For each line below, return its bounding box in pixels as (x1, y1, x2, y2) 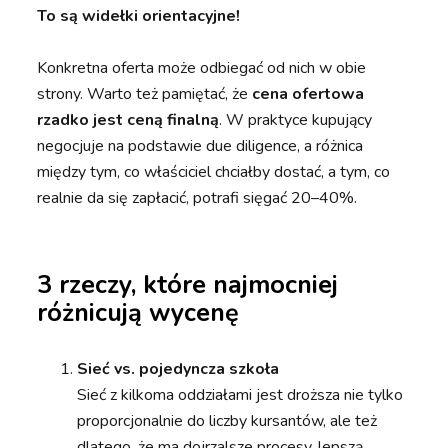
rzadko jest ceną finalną (37, 109, 220, 132)
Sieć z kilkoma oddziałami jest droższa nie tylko (77, 384, 404, 407)
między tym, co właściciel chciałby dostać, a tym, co (37, 161, 391, 184)
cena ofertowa (252, 83, 365, 106)
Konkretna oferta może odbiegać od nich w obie (37, 57, 367, 80)
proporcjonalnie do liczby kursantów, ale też (77, 410, 378, 433)
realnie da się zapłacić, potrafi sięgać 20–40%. (37, 187, 358, 210)
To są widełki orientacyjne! (37, 5, 241, 28)
